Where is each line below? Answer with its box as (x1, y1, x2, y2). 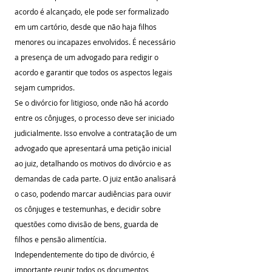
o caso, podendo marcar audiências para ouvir (15, 189, 173, 199)
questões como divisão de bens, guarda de (15, 219, 160, 229)
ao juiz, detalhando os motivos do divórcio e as (15, 158, 173, 168)
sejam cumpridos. (15, 83, 75, 92)
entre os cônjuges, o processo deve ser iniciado (15, 113, 176, 123)
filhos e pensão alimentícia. (15, 234, 106, 244)
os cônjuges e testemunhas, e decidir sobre (15, 204, 163, 214)
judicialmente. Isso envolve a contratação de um (15, 128, 178, 138)
